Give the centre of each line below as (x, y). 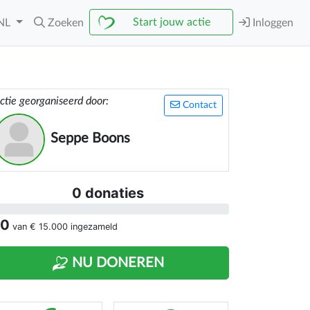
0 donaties (108, 193)
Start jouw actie (172, 22)
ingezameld (93, 227)
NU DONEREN (116, 263)
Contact (198, 105)
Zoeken (66, 23)
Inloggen (272, 23)
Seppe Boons (90, 138)
